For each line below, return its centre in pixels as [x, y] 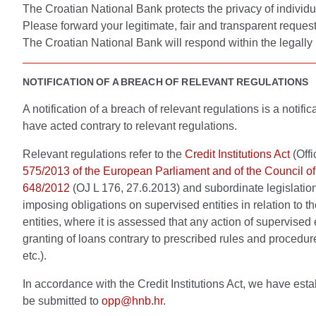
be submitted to [62, 301]
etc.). [35, 256]
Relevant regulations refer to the [104, 154]
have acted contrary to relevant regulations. [130, 126]
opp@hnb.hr [132, 301]
